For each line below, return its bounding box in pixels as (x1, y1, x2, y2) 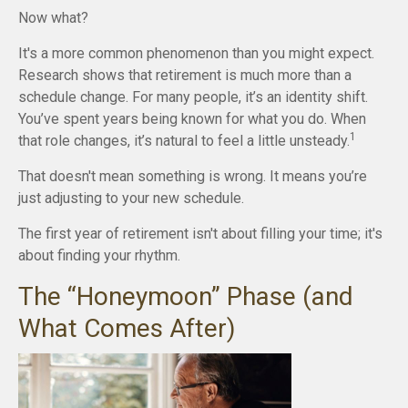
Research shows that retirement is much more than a (18, 66, 352, 85)
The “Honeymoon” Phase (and (18, 281, 353, 312)
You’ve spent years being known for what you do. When (18, 110, 366, 128)
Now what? (18, 9, 88, 27)
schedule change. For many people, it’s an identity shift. (18, 88, 368, 107)
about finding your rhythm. (18, 247, 180, 265)
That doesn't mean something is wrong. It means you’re (18, 168, 367, 186)
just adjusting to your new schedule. (18, 189, 244, 208)
